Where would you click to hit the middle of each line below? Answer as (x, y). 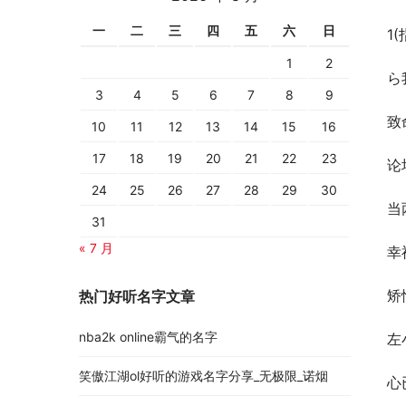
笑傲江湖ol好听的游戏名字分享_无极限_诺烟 (203, 376)
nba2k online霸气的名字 (148, 337)
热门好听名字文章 (137, 297)
